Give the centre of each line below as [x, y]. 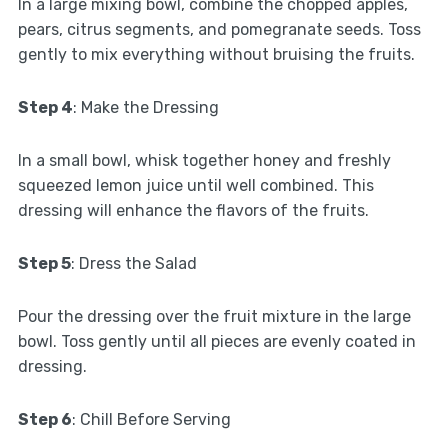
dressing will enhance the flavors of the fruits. [193, 211]
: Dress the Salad [133, 264]
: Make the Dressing [145, 108]
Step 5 [44, 264]
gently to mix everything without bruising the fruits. [216, 55]
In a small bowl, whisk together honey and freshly [204, 161]
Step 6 [44, 420]
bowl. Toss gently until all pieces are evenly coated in [216, 342]
